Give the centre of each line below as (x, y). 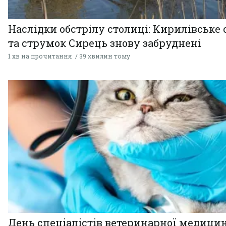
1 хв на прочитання (40, 56)
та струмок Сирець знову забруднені (105, 43)
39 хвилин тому (105, 56)
